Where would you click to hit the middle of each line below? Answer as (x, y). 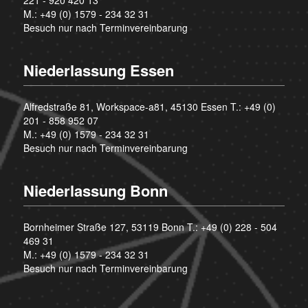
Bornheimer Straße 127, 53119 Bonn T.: (112, 227)
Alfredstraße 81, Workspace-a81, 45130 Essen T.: (133, 106)
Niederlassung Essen (98, 70)
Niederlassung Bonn (95, 190)
